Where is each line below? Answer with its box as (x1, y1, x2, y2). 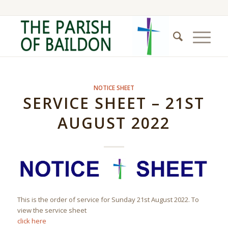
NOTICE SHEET (93, 83, 134, 92)
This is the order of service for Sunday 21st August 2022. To (17, 194, 199, 204)
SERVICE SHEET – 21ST (23, 93, 205, 113)
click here (17, 216, 46, 225)
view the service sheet (17, 205, 87, 215)
